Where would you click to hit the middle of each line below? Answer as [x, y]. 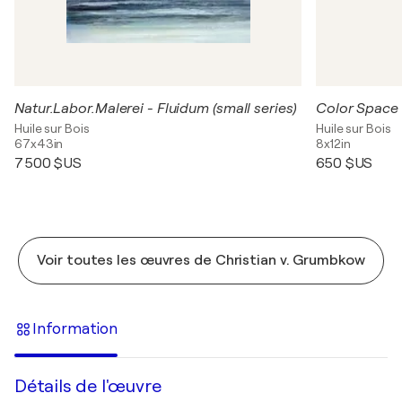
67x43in [39, 143]
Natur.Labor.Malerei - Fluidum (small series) [156, 108]
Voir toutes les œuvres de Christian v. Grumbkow [201, 260]
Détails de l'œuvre [88, 386]
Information [75, 329]
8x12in [333, 143]
